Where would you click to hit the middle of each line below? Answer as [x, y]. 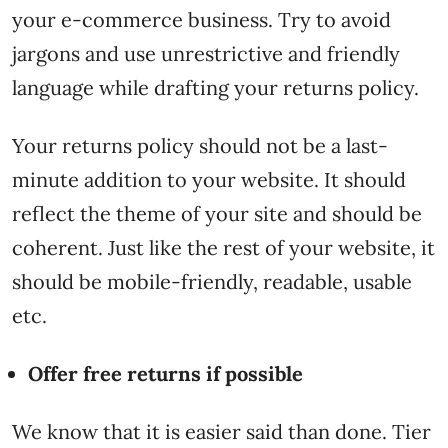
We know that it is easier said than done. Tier [221, 431]
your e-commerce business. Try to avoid [201, 19]
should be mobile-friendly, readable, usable [212, 281]
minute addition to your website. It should [209, 179]
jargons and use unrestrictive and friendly [206, 53]
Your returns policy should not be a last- [200, 145]
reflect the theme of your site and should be [217, 213]
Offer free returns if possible [165, 373]
